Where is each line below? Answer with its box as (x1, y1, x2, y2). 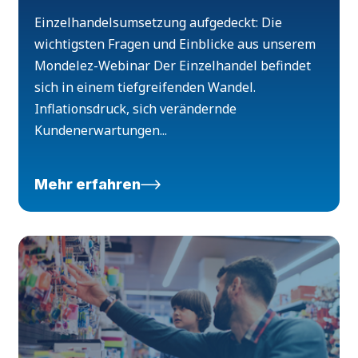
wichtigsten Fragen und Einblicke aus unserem (34, 35, 316, 54)
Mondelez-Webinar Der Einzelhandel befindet (34, 57, 312, 75)
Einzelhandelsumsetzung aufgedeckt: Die (34, 14, 283, 32)
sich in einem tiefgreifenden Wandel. (34, 78, 257, 97)
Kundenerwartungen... (34, 121, 168, 140)
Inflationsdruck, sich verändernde (34, 100, 237, 118)
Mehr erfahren (34, 176, 141, 193)
